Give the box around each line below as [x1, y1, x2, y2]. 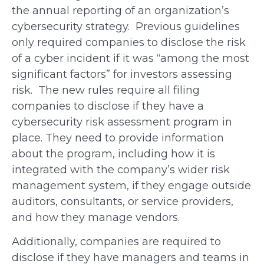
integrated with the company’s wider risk [12, 163, 230, 176]
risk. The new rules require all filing [12, 83, 200, 97]
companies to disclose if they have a [12, 99, 204, 113]
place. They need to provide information [12, 131, 224, 144]
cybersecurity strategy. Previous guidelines [12, 19, 240, 33]
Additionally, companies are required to [12, 235, 221, 249]
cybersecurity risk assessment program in [12, 115, 232, 128]
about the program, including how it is [12, 147, 215, 160]
